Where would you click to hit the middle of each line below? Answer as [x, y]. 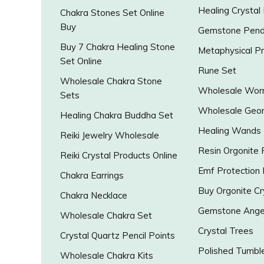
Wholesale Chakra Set [106, 216]
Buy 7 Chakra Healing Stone [118, 47]
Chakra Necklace [94, 196]
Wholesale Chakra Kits [107, 256]
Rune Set [217, 71]
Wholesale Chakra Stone [111, 81]
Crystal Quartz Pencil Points [118, 236]
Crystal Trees [226, 231]
